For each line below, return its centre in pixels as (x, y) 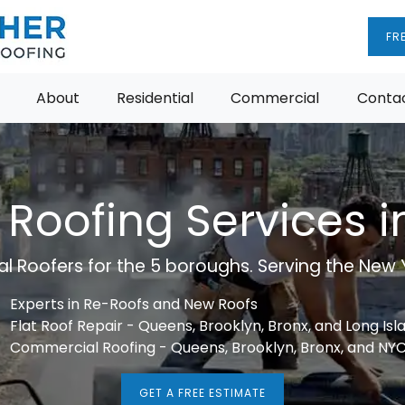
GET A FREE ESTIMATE (202, 393)
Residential (155, 98)
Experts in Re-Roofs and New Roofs (134, 304)
